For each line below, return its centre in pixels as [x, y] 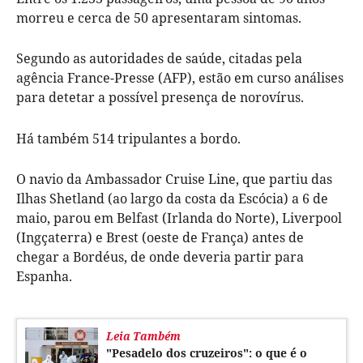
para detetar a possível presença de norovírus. [160, 97]
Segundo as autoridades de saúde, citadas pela [159, 58]
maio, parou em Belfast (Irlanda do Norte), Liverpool [179, 218]
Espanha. [44, 276]
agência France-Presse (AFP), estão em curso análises [180, 77]
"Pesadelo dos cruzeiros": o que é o [207, 352]
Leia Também [143, 335]
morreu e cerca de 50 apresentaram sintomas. [159, 17]
